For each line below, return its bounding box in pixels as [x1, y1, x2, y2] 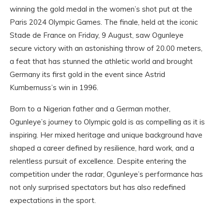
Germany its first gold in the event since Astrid [10, 70, 165, 79]
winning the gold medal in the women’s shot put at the [10, 4, 192, 14]
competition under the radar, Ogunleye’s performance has [10, 170, 203, 179]
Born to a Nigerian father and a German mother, [10, 104, 170, 114]
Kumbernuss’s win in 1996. [10, 83, 98, 93]
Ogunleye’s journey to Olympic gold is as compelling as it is [10, 117, 205, 127]
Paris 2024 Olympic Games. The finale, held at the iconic [10, 17, 198, 27]
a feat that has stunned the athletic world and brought [10, 57, 193, 66]
